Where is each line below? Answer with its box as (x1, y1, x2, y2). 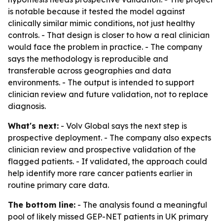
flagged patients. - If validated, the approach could (8, 156, 207, 166)
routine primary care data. (8, 180, 109, 190)
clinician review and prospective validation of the (8, 145, 196, 154)
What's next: (8, 121, 59, 131)
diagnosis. (8, 101, 46, 111)
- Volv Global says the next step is (59, 121, 187, 131)
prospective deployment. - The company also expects (8, 133, 211, 143)
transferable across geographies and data (8, 66, 171, 75)
